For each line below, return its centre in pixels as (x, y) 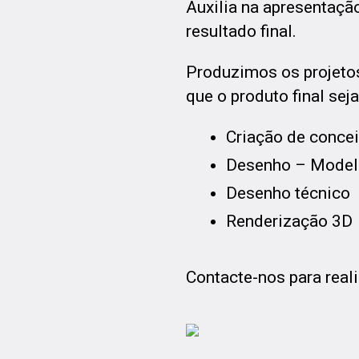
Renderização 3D (289, 221)
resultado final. (241, 31)
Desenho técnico (288, 193)
